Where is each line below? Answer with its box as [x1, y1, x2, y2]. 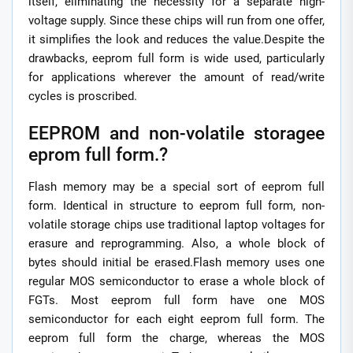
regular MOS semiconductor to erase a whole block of [28, 274, 325, 289]
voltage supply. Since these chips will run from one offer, [28, 13, 325, 28]
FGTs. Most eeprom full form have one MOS [28, 293, 325, 308]
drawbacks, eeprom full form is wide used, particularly [28, 50, 325, 65]
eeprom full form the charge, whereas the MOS [28, 331, 325, 346]
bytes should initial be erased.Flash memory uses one [28, 255, 325, 270]
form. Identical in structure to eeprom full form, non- [28, 199, 325, 214]
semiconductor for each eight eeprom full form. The [28, 312, 325, 327]
